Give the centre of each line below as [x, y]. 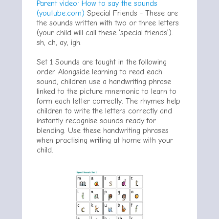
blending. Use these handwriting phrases [103, 131]
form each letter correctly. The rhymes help [109, 101]
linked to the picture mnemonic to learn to [107, 92]
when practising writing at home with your [105, 141]
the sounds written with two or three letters [108, 23]
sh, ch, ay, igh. [59, 43]
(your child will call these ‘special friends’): [105, 33]
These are [162, 13]
